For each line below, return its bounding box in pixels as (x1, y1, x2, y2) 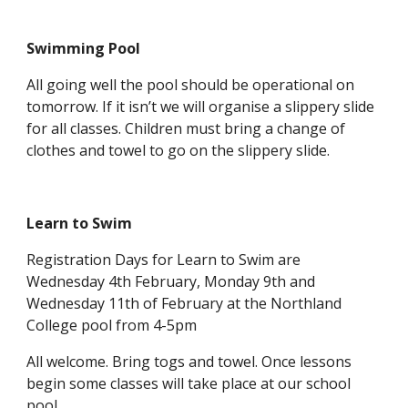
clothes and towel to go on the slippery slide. (26, 139, 331, 160)
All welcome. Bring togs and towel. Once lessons (26, 351, 352, 372)
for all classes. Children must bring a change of (26, 117, 346, 138)
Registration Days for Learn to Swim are (26, 249, 301, 270)
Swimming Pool (26, 37, 141, 58)
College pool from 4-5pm (26, 314, 198, 335)
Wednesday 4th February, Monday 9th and (26, 270, 316, 291)
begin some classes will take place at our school (26, 372, 352, 393)
